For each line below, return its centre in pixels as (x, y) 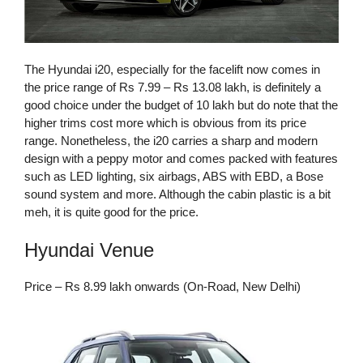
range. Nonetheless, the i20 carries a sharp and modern (171, 140)
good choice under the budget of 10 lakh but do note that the (181, 105)
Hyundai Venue (89, 250)
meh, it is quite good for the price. (111, 211)
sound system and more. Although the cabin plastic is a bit (177, 194)
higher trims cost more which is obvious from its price (165, 122)
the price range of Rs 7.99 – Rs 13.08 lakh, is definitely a (173, 87)
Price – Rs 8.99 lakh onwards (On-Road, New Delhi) (162, 287)
